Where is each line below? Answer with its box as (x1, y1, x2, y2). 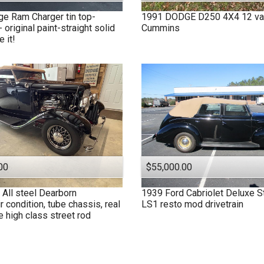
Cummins (141, 22, 180, 34)
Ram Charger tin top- (11, 11, 95, 22)
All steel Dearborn (2, 187, 77, 199)
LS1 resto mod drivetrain (141, 199, 243, 210)
